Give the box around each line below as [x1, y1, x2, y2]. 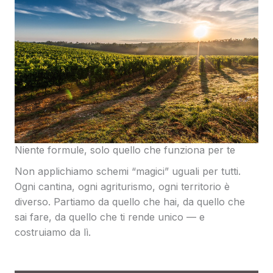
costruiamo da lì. [15, 226, 91, 239]
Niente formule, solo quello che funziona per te [15, 144, 235, 157]
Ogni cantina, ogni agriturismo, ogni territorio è [15, 180, 230, 193]
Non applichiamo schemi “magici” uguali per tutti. [15, 165, 241, 178]
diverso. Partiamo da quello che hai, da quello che [15, 196, 245, 208]
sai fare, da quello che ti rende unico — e [15, 211, 205, 224]
